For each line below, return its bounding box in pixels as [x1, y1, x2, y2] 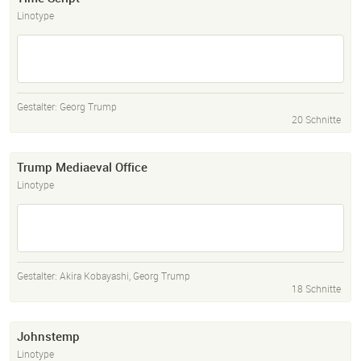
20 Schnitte [292, 113, 341, 127]
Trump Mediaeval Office [17, 159, 147, 176]
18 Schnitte [292, 282, 341, 296]
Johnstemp [17, 328, 80, 345]
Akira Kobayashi [60, 269, 129, 283]
